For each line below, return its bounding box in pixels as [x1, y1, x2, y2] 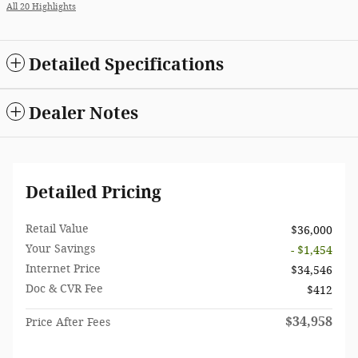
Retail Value [26, 222, 89, 237]
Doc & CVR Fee [26, 282, 103, 296]
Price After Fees [26, 316, 110, 330]
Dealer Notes [29, 103, 138, 124]
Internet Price [26, 262, 101, 276]
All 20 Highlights [6, 2, 76, 13]
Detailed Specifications [29, 54, 224, 75]
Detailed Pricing [26, 182, 161, 203]
